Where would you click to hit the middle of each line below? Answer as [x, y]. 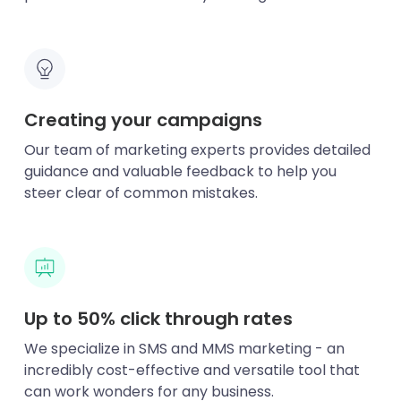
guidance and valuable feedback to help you [180, 171]
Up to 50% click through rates [158, 318]
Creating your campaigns [143, 119]
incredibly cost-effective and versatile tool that [192, 370]
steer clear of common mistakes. [141, 192]
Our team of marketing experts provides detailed [197, 149]
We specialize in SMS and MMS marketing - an [184, 348]
